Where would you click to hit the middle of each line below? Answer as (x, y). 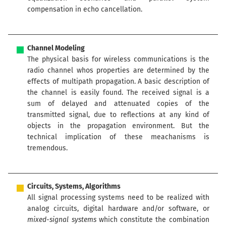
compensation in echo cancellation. (85, 9)
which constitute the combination (153, 220)
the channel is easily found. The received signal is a (118, 92)
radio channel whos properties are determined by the (118, 70)
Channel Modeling (56, 48)
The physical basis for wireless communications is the (118, 59)
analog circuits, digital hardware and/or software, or (118, 209)
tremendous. (48, 148)
